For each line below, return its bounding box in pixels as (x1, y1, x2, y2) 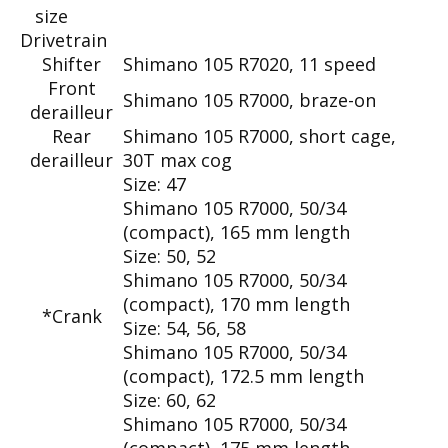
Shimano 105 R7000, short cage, (123, 123, 396, 148)
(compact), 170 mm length (123, 291, 350, 316)
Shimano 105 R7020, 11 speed (123, 51, 376, 76)
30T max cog (123, 147, 232, 172)
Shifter (42, 51, 101, 76)
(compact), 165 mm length (123, 219, 350, 244)
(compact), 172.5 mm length (123, 363, 364, 388)
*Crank (41, 303, 102, 328)
